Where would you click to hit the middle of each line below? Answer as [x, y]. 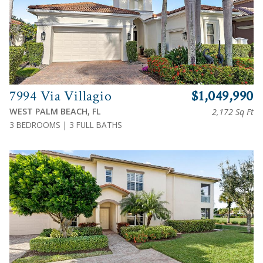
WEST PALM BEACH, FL [55, 111]
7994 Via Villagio [61, 96]
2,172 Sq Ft [232, 112]
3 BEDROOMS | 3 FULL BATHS [66, 124]
